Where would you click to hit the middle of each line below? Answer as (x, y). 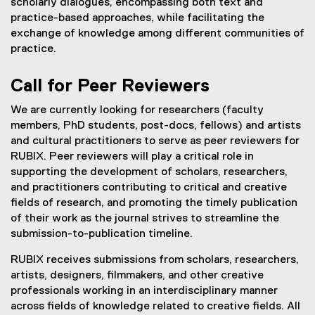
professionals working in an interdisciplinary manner (144, 291)
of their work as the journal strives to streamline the (145, 219)
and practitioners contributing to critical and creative (149, 188)
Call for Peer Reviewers (110, 86)
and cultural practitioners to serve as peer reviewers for (155, 141)
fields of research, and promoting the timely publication (154, 203)
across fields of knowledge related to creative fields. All (155, 307)
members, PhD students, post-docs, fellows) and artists (156, 126)
